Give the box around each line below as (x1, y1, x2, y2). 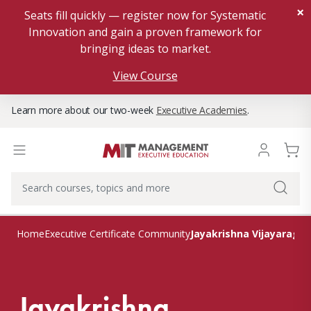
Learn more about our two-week (11, 103, 156, 117)
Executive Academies (155, 103, 248, 117)
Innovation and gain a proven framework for (28, 24, 262, 40)
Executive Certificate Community (44, 227, 190, 240)
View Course (112, 68, 178, 83)
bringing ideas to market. (79, 41, 211, 56)
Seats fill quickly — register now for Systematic (24, 8, 266, 23)
